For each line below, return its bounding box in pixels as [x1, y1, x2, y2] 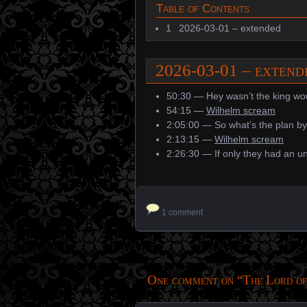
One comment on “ [147, 273, 243, 288]
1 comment [162, 208, 203, 218]
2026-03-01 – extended [179, 22, 281, 34]
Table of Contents [156, 2, 249, 15]
